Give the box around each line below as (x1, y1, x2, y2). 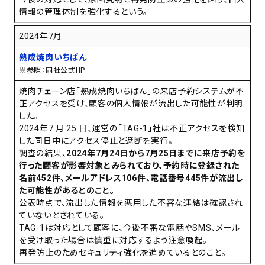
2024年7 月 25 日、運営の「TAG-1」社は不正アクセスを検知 (19, 124, 245, 134)
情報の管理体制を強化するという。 (19, 7, 148, 17)
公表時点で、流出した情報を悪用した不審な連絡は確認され (19, 198, 243, 208)
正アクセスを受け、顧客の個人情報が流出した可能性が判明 (19, 99, 243, 109)
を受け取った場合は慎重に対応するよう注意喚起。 (19, 235, 208, 245)
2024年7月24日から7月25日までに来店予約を (66, 148, 245, 159)
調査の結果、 (19, 148, 67, 159)
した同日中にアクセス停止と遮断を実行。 (19, 136, 173, 146)
